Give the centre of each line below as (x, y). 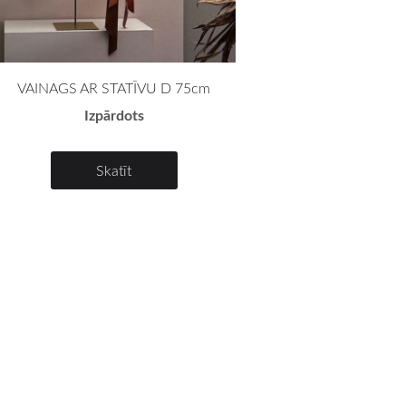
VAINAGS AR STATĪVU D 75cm (114, 88)
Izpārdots (114, 115)
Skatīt (114, 171)
